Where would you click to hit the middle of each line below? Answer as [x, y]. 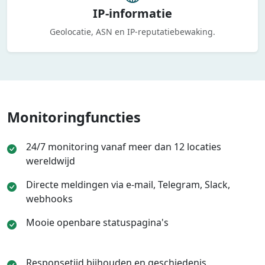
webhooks [49, 199]
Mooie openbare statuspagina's [97, 222]
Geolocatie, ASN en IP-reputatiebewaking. [132, 32]
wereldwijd [51, 161]
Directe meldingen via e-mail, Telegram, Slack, [128, 185]
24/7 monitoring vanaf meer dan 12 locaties [124, 147]
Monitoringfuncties [74, 117]
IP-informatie [132, 13]
